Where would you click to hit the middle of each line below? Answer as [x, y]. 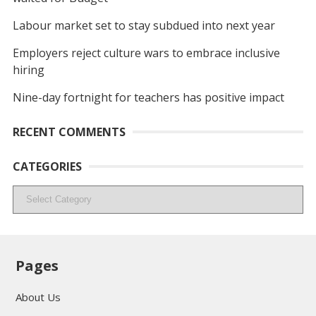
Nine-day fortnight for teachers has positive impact [148, 97]
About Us [38, 297]
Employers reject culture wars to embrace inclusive [146, 53]
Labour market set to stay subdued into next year [144, 25]
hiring [28, 69]
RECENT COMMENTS [69, 132]
